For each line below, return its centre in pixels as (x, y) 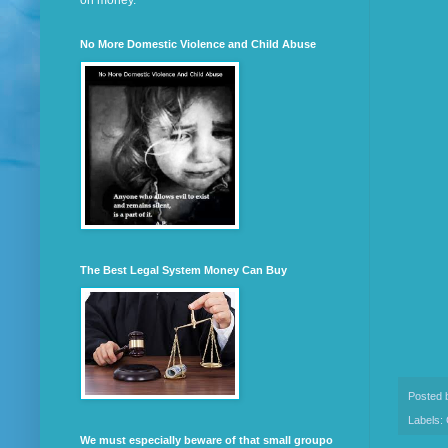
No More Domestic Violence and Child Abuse (198, 44)
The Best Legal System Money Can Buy (183, 270)
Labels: (427, 420)
